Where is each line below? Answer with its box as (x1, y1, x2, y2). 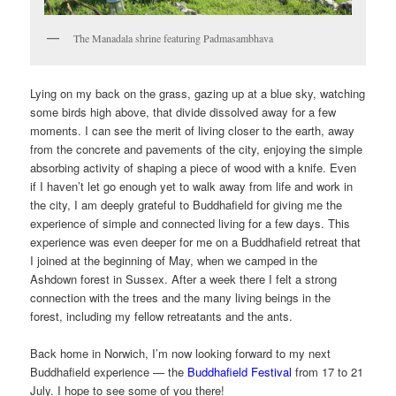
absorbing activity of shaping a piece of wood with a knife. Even (30, 158, 357, 176)
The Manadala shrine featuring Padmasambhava (73, 30, 274, 45)
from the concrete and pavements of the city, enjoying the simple (30, 140, 363, 157)
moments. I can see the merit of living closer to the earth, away (30, 121, 355, 139)
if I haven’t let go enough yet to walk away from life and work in (30, 177, 354, 194)
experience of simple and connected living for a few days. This (30, 214, 351, 232)
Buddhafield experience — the (30, 363, 188, 381)
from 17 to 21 (292, 363, 364, 381)
